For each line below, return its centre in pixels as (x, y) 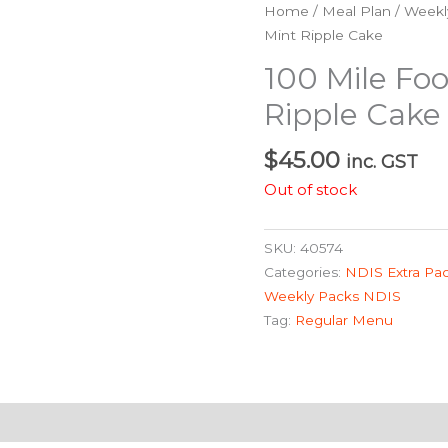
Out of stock (310, 190)
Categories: (304, 272)
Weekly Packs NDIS (332, 296)
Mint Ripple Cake (323, 35)
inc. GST (382, 161)
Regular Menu (344, 320)
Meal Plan (356, 11)
